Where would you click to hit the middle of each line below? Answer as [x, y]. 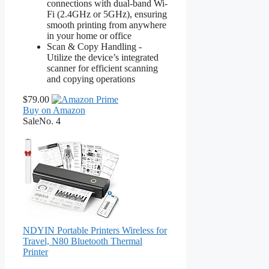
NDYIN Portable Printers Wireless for [95, 230]
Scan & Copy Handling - [94, 46]
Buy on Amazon [54, 110]
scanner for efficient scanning [102, 68]
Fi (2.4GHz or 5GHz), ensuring [107, 14]
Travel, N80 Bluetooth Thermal [83, 241]
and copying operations [91, 79]
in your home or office [89, 35]
